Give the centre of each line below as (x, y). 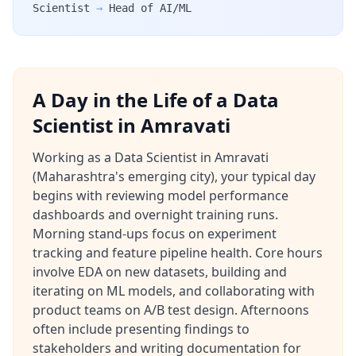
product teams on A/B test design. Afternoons (171, 310)
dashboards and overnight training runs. (155, 215)
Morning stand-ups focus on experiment (155, 234)
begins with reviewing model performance (161, 195)
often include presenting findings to (141, 329)
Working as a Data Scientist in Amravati (151, 157)
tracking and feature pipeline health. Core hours (178, 253)
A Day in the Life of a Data (156, 100)
